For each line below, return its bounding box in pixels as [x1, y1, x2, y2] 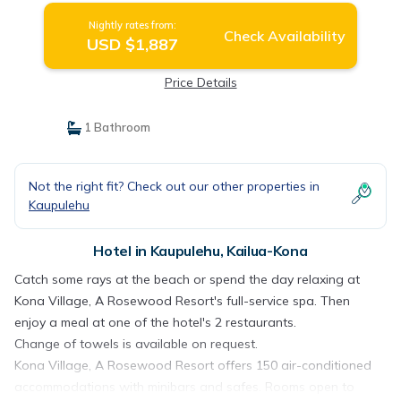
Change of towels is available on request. [14, 336, 258, 352]
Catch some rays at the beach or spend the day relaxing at [14, 271, 360, 287]
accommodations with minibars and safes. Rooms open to [14, 379, 354, 395]
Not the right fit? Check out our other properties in [29, 178, 320, 194]
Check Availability [223, 27, 346, 45]
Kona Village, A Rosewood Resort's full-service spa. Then [14, 293, 350, 309]
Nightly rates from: [88, 19, 176, 31]
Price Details [164, 74, 237, 90]
